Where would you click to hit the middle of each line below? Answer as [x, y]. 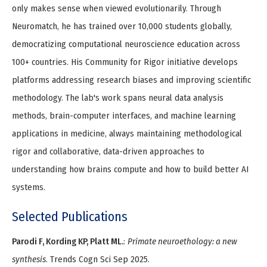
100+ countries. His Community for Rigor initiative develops [125, 62]
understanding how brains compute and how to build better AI [130, 170]
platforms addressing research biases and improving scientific [131, 80]
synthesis [29, 260]
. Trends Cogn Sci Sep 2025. [98, 260]
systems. [29, 187]
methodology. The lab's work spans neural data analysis [118, 98]
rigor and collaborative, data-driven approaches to [108, 152]
